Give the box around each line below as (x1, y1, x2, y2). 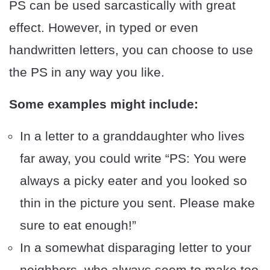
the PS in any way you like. (9, 65, 165, 80)
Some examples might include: (9, 97, 198, 111)
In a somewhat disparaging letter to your (20, 240, 251, 255)
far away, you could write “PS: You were (20, 151, 246, 166)
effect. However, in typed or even (9, 20, 198, 35)
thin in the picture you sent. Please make (20, 196, 255, 210)
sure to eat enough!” (20, 218, 136, 233)
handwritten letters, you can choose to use (9, 43, 253, 57)
